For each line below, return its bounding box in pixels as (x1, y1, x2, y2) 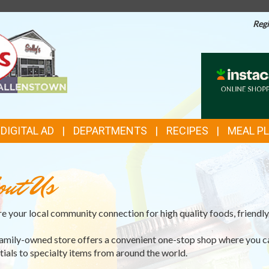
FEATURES (134, 71, 219, 92)
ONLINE (200, 67, 250, 84)
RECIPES (166, 124, 208, 137)
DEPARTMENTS (73, 124, 147, 137)
